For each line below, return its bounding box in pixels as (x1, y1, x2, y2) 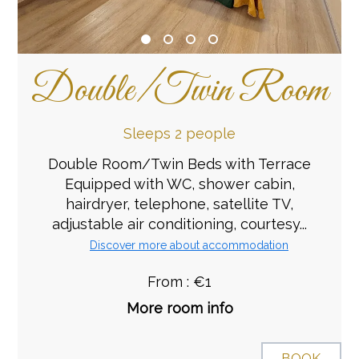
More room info (126, 300, 233, 317)
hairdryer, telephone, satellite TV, (66, 195, 293, 212)
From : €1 (147, 273, 212, 291)
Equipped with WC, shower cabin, (64, 175, 295, 192)
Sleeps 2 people (123, 124, 236, 142)
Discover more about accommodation (90, 238, 288, 252)
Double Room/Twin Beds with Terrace (48, 155, 311, 172)
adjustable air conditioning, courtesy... (52, 215, 307, 232)
